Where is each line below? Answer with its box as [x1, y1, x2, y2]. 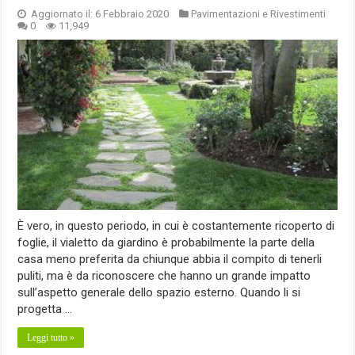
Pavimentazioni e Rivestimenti [191, 7, 326, 20]
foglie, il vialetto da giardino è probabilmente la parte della [17, 235, 315, 250]
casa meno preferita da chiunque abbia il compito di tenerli [17, 251, 323, 266]
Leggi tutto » [27, 331, 75, 343]
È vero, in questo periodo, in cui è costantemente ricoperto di [17, 218, 335, 233]
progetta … [17, 301, 73, 316]
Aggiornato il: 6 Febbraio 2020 [29, 7, 170, 20]
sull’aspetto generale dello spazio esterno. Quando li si [17, 284, 301, 300]
